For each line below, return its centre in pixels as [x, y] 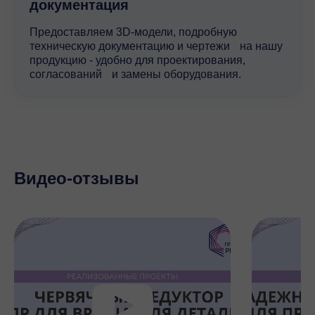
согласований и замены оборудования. [135, 74]
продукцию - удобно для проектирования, [137, 60]
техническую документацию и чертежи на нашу [156, 46]
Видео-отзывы [77, 178]
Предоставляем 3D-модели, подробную [133, 32]
